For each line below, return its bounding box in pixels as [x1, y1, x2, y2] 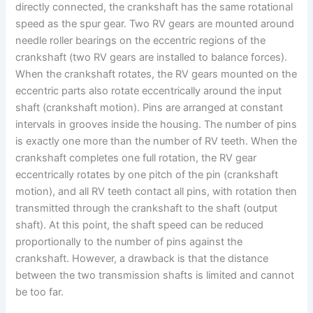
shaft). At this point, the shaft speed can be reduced [15, 218, 264, 231]
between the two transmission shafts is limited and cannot [15, 268, 295, 282]
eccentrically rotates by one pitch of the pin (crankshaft [15, 168, 279, 181]
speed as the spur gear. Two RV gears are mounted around [15, 17, 295, 30]
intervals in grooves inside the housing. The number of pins [15, 117, 298, 131]
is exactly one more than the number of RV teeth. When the [15, 134, 298, 147]
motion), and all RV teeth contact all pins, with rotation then [15, 184, 298, 198]
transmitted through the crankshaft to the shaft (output [15, 201, 278, 214]
